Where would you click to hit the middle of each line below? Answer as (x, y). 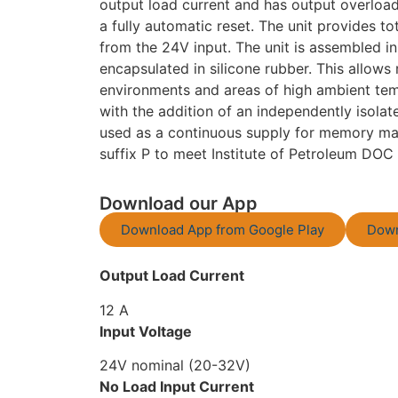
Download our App (179, 204)
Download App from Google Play (223, 230)
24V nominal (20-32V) (175, 366)
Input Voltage (146, 331)
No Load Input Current (177, 387)
